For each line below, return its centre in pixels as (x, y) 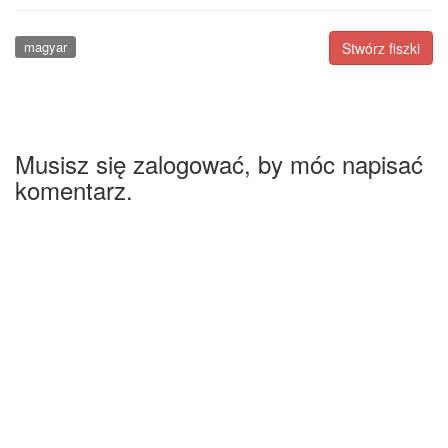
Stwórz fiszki (381, 48)
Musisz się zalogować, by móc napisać (219, 163)
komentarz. (74, 189)
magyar (45, 46)
